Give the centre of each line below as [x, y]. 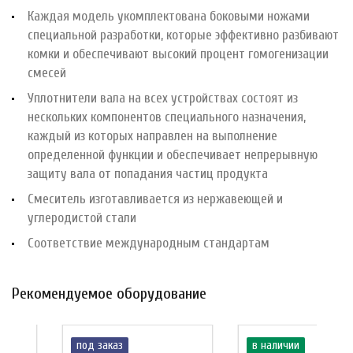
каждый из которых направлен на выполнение [152, 136]
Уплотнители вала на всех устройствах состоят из [163, 98]
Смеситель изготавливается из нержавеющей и [155, 199]
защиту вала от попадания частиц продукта [148, 173]
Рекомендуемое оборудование [109, 293]
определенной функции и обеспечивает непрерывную [173, 154]
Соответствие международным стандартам [149, 243]
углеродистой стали [82, 217]
